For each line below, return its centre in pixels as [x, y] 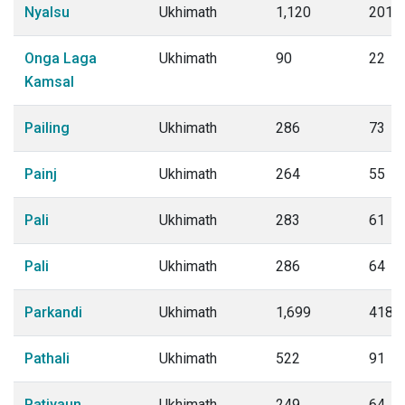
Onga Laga [61, 58]
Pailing [47, 128]
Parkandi [53, 312]
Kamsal [49, 82]
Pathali [47, 358]
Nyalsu [47, 12]
